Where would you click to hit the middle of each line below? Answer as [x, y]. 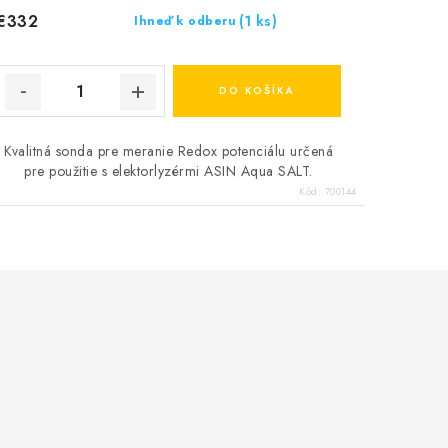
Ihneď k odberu [185, 21]
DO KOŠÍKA [257, 91]
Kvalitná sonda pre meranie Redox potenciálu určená [169, 151]
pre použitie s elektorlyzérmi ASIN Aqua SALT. [168, 171]
